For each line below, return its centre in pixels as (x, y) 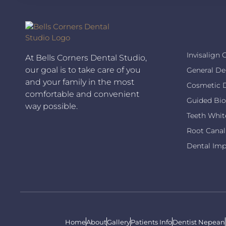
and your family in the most (80, 82)
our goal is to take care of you (83, 70)
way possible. (51, 106)
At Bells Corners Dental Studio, (86, 58)
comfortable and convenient (82, 94)
